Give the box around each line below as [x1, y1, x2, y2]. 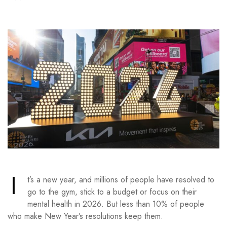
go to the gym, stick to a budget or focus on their [27, 186, 197, 198]
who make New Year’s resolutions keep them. [8, 210, 166, 222]
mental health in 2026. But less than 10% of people [27, 198, 204, 210]
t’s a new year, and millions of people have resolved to [27, 174, 214, 186]
